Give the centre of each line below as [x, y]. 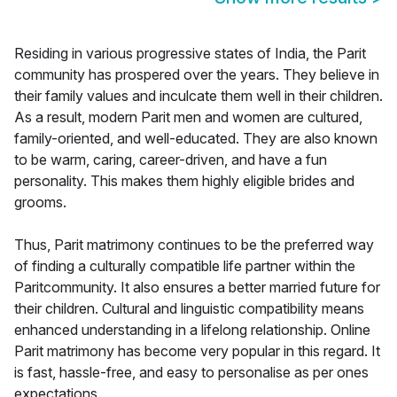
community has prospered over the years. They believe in [197, 75]
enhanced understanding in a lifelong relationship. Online [192, 330]
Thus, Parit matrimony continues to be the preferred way [194, 245]
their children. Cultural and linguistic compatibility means [189, 309]
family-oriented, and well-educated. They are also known [196, 139]
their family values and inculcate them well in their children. [198, 96]
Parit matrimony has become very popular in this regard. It [197, 351]
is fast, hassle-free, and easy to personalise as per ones [191, 373]
